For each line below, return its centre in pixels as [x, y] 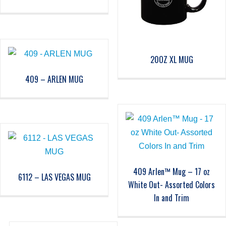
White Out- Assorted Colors [172, 184]
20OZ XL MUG [172, 59]
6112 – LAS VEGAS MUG [54, 177]
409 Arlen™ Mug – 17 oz [172, 171]
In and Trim [172, 197]
